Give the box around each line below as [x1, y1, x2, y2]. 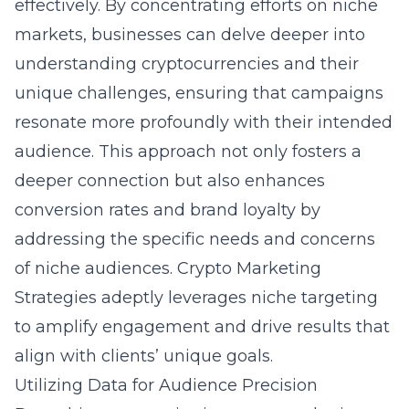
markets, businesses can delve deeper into [15, 25, 365, 45]
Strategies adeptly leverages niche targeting [15, 288, 378, 308]
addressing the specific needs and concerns [15, 229, 375, 249]
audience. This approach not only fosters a [15, 142, 362, 162]
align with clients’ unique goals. [15, 346, 273, 366]
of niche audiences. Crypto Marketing [15, 258, 321, 278]
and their [279, 54, 359, 74]
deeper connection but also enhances [15, 171, 325, 191]
